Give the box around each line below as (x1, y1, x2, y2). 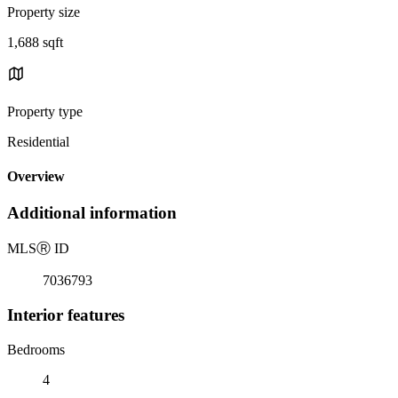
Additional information (7, 203, 177, 223)
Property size (7, 4, 80, 20)
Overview (7, 169, 65, 185)
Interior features (7, 305, 124, 324)
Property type (7, 103, 83, 119)
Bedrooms (7, 341, 65, 357)
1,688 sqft (7, 34, 63, 50)
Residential (7, 133, 69, 149)
